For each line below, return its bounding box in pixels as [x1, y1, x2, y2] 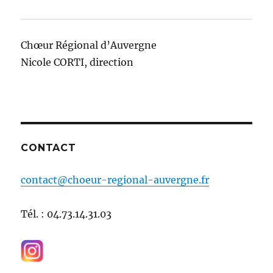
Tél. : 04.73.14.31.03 [21, 207, 112, 220]
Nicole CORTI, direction [21, 55, 134, 68]
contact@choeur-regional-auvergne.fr [21, 173, 210, 186]
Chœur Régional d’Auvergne [21, 38, 157, 51]
